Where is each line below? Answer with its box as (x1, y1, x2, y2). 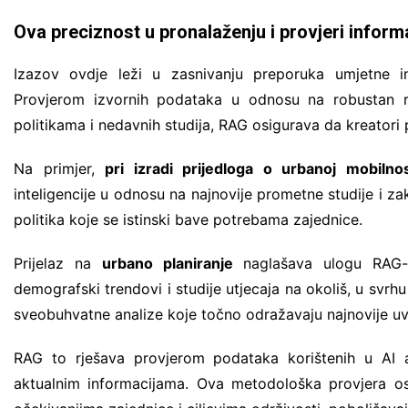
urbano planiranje (101, 253, 233, 272)
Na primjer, (14, 158, 106, 178)
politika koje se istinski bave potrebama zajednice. (14, 209, 362, 229)
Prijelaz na (14, 253, 102, 272)
